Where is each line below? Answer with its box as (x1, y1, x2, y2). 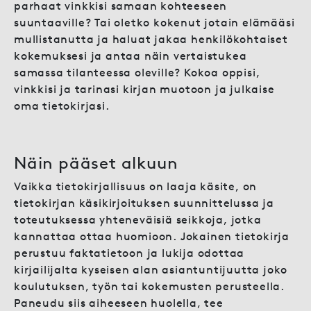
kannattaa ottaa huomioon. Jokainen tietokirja (14, 229, 289, 243)
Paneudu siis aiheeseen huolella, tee (14, 296, 224, 310)
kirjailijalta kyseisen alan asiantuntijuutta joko (14, 262, 288, 276)
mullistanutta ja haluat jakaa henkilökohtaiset (14, 32, 288, 46)
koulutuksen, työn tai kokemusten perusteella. (14, 279, 285, 293)
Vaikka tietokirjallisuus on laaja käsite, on (14, 179, 258, 193)
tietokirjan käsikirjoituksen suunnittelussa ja (14, 196, 274, 210)
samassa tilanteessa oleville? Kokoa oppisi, (14, 65, 260, 79)
